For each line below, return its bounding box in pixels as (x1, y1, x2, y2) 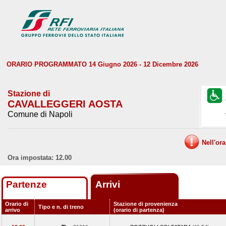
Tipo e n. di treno (38, 204, 84, 210)
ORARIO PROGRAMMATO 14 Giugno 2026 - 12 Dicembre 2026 (7, 61, 198, 68)
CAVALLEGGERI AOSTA (8, 98, 123, 109)
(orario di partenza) (114, 207, 164, 213)
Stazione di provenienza (114, 201, 178, 207)
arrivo (5, 207, 20, 213)
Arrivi (95, 179, 123, 190)
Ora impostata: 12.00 (8, 154, 72, 161)
